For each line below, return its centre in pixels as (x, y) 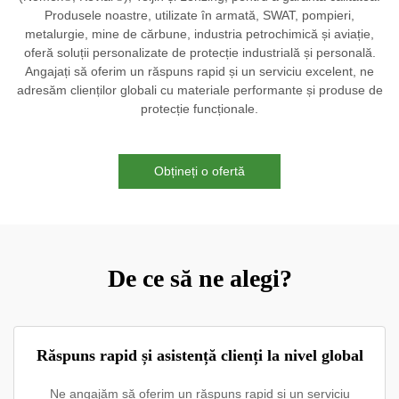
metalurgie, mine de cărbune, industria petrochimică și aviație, (199, 33)
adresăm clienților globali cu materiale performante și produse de (199, 90)
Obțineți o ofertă (199, 171)
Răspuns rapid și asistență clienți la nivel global (199, 355)
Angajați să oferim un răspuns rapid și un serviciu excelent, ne (199, 71)
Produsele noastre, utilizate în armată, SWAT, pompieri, (199, 15)
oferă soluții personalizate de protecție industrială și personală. (199, 52)
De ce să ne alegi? (199, 278)
